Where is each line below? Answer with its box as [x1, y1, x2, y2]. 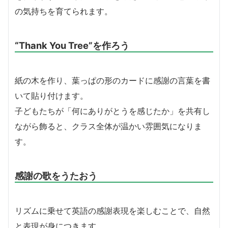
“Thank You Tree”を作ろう [15, 39, 129, 51]
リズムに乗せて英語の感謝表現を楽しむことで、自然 [15, 205, 210, 216]
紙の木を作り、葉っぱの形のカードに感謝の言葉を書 [15, 75, 210, 85]
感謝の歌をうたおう [15, 169, 97, 181]
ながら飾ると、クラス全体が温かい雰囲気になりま [15, 121, 202, 131]
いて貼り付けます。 [15, 90, 88, 101]
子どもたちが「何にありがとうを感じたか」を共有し [15, 105, 210, 116]
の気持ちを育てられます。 [15, 6, 112, 16]
